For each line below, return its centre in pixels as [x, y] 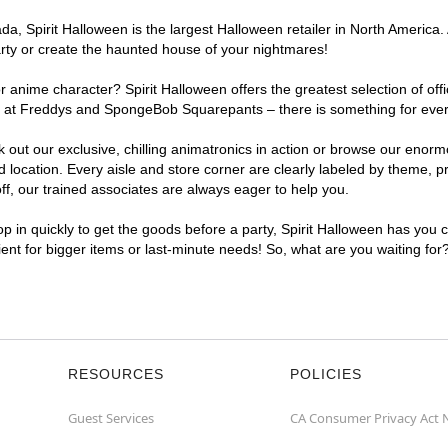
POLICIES [326, 374]
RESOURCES [116, 374]
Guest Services [111, 418]
